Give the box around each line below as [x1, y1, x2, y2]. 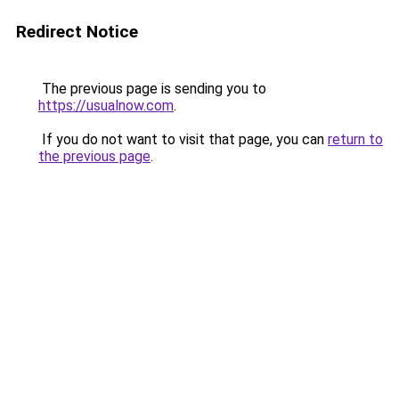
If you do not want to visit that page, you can [38, 131, 328, 148]
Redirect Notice [16, 21, 138, 42]
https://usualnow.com [38, 97, 174, 114]
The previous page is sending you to [38, 80, 266, 97]
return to [328, 131, 383, 148]
